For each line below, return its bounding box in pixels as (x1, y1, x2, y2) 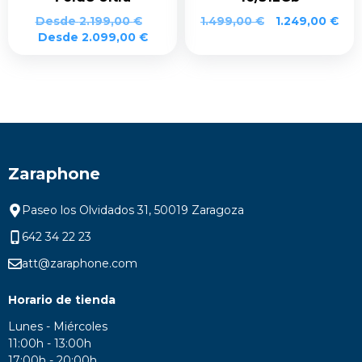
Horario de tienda (8, 292, 116, 307)
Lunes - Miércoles (8, 318, 111, 334)
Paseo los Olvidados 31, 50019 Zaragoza (21, 202, 244, 217)
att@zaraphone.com (21, 255, 137, 271)
